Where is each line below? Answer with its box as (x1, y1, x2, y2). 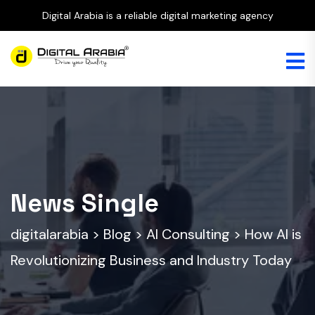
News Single (11, 187, 159, 219)
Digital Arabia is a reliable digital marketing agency (41, 9, 274, 22)
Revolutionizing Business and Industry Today (11, 251, 292, 269)
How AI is (245, 225, 302, 243)
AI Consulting (146, 225, 230, 243)
